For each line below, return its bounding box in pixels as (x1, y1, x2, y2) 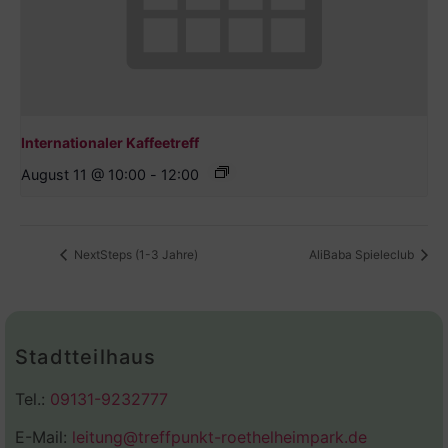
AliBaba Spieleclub (309, 246, 417, 262)
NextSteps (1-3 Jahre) (71, 246, 198, 262)
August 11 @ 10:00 (21, 165, 146, 183)
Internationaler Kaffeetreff (21, 133, 199, 151)
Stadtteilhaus (15, 344, 157, 369)
